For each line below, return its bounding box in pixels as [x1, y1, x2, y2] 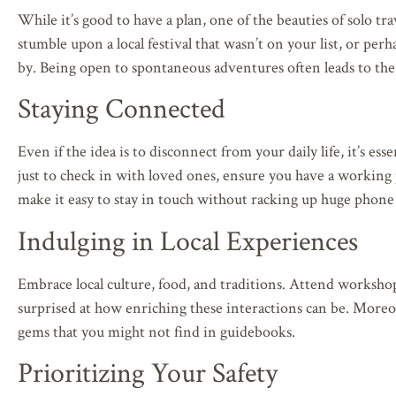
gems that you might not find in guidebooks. [18, 320, 295, 341]
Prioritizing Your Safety [18, 354, 278, 391]
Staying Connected [18, 89, 225, 126]
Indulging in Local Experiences [18, 221, 358, 258]
